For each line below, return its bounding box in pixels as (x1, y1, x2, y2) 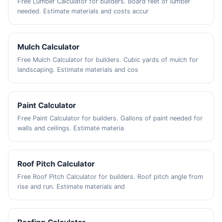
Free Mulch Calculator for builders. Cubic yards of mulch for (17, 56, 199, 63)
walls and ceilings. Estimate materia (17, 124, 124, 132)
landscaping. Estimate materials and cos (17, 66, 139, 73)
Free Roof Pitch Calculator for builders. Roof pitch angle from (17, 173, 204, 180)
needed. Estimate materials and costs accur (17, 7, 149, 15)
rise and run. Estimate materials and (17, 183, 125, 190)
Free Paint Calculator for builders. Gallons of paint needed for (17, 114, 203, 122)
